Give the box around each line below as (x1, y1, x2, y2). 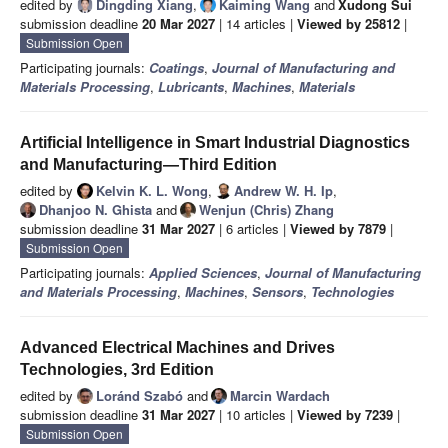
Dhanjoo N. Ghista (39, 200, 152, 220)
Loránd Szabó (96, 386, 183, 406)
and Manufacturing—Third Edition (20, 156, 277, 174)
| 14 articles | (215, 14, 297, 34)
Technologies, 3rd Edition (20, 361, 214, 379)
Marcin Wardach (230, 386, 330, 406)
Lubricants (158, 77, 224, 97)
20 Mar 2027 (142, 14, 215, 34)
